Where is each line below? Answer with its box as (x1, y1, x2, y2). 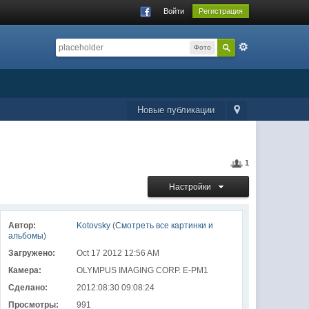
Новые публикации (137, 105, 215, 115)
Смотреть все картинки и (114, 221, 213, 230)
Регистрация (198, 7, 243, 15)
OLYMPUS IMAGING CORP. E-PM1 (76, 266, 208, 275)
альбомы (8, 231, 43, 241)
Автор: (8, 221, 36, 230)
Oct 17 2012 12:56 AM (76, 248, 159, 258)
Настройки (169, 182, 216, 192)
